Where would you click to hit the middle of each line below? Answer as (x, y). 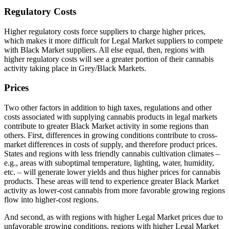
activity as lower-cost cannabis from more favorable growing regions (114, 190)
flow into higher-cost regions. (52, 199)
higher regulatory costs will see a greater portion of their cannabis (109, 59)
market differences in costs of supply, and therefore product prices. (111, 144)
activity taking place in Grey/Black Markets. (76, 68)
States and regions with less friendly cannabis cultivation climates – (112, 153)
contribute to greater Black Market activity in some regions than (106, 126)
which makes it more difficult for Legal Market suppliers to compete (113, 40)
